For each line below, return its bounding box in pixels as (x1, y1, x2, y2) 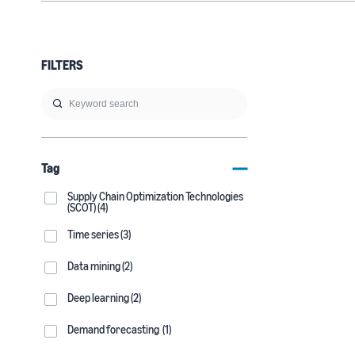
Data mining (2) (67, 259, 132, 273)
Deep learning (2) (67, 291, 141, 304)
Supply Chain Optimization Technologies (67, 189, 243, 203)
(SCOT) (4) (67, 200, 108, 214)
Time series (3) (67, 227, 131, 241)
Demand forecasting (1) (67, 323, 171, 336)
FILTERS (41, 57, 83, 73)
